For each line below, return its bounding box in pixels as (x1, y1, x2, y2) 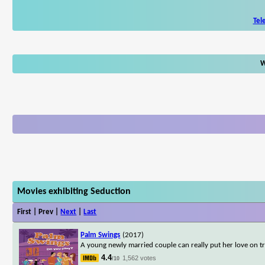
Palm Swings (80, 231, 121, 239)
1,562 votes (122, 254, 157, 261)
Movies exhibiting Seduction (17, 186, 131, 196)
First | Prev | (17, 208, 61, 216)
